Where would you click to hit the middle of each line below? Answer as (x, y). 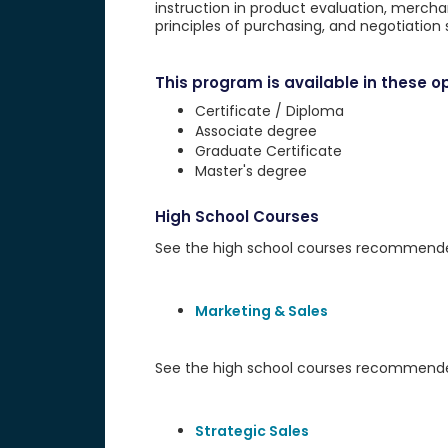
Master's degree (250, 171)
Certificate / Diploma (269, 111)
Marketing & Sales (261, 311)
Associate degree (255, 131)
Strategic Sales (251, 431)
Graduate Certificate (268, 151)
